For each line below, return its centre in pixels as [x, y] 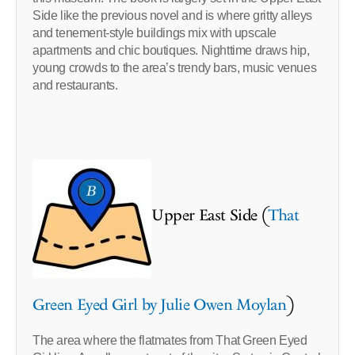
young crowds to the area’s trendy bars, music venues [175, 68]
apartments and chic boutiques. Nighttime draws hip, [171, 51]
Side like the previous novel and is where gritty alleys [173, 16]
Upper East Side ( [210, 216]
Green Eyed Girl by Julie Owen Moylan [160, 305]
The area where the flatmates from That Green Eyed [170, 341]
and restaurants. [75, 86]
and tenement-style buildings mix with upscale [155, 33]
